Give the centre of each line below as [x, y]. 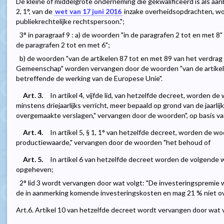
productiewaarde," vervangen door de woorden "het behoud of [113, 142]
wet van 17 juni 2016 [88, 11]
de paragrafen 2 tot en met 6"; [63, 45]
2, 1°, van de [35, 11]
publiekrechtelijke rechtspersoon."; [70, 21]
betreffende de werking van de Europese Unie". [89, 78]
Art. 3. [33, 95]
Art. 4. [33, 132]
